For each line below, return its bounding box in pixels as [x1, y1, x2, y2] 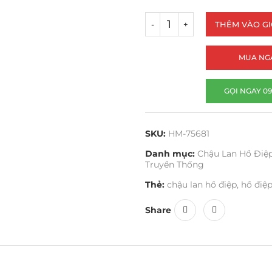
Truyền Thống [144, 159, 204, 170]
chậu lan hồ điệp [166, 179, 237, 190]
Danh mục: [144, 148, 195, 159]
